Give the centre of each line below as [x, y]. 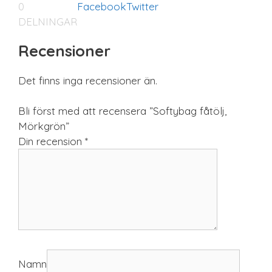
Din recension [52, 141]
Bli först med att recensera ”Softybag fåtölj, [122, 111]
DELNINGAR [48, 21]
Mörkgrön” [44, 126]
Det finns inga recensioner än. [88, 80]
